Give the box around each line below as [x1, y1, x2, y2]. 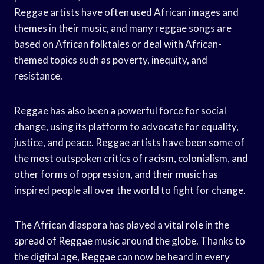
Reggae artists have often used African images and [14, 5, 239, 18]
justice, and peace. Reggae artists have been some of [14, 136, 245, 148]
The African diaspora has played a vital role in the [14, 218, 229, 231]
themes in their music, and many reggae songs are [14, 21, 232, 34]
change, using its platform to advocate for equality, [14, 120, 239, 133]
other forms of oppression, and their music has [14, 167, 218, 180]
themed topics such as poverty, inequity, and [14, 53, 207, 66]
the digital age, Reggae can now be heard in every [14, 250, 230, 263]
